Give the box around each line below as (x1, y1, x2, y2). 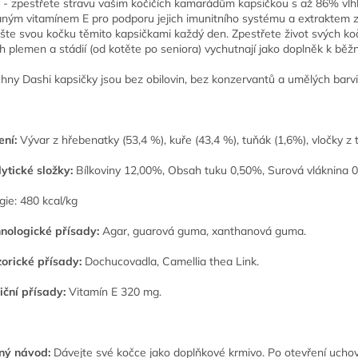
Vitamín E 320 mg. (66, 284, 161, 300)
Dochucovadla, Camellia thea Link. (82, 254, 259, 269)
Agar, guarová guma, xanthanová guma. (99, 224, 306, 239)
